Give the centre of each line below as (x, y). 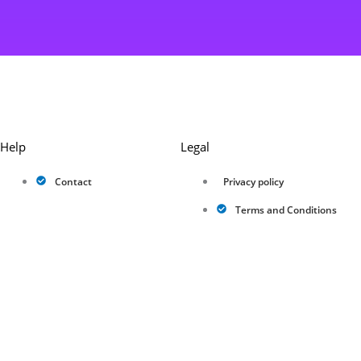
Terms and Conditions (286, 210)
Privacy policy (253, 182)
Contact (73, 182)
